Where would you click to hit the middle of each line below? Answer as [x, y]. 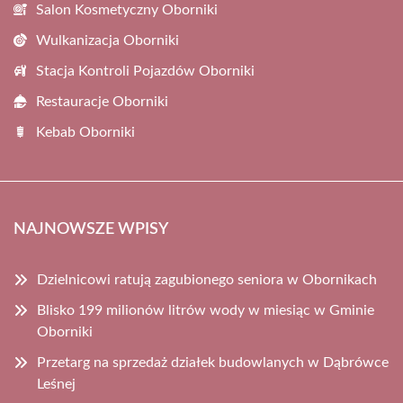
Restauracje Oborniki [102, 102]
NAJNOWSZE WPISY [91, 230]
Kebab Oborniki [85, 133]
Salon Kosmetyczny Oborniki [127, 10]
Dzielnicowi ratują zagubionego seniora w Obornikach [207, 280]
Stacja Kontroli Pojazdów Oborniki [145, 72]
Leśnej [56, 385]
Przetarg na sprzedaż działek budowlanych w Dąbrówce [213, 363]
